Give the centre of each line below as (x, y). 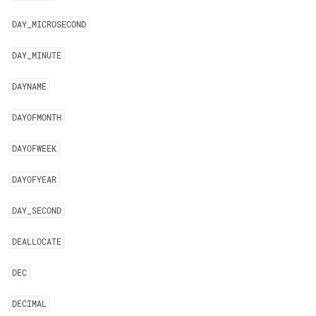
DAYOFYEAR (34, 179)
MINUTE (47, 55)
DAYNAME (29, 86)
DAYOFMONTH (37, 117)
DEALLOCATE (37, 241)
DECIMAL (29, 303)
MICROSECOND (59, 24)
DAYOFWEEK (34, 148)
